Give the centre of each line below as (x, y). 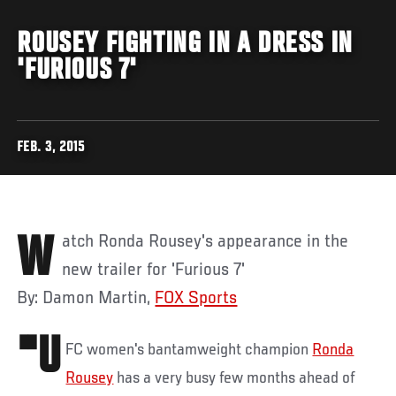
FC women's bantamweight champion (189, 350)
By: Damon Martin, (86, 298)
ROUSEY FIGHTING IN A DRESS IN (185, 45)
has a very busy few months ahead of (235, 378)
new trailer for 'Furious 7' (154, 270)
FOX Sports (196, 298)
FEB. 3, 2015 (51, 148)
